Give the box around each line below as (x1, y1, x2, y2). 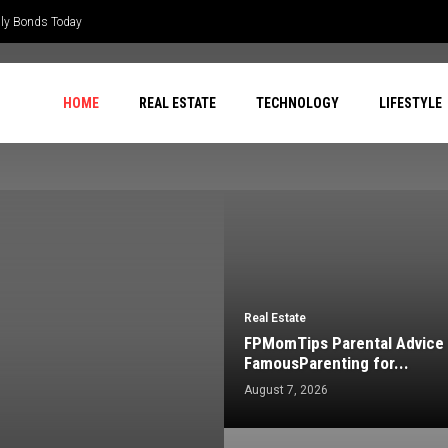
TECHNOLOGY (256, 95, 340, 111)
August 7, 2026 (244, 383, 328, 398)
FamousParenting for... (244, 353, 409, 374)
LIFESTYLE (379, 95, 443, 111)
